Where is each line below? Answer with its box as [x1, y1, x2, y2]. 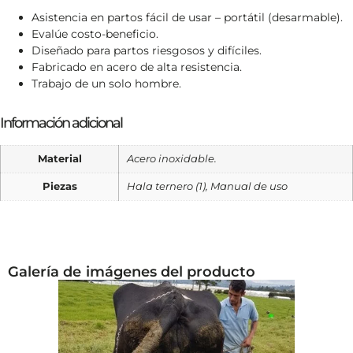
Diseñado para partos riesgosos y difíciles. [32, 43, 262, 58]
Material [37, 152, 82, 165]
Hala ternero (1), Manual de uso [127, 180, 288, 192]
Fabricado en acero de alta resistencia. [32, 59, 242, 74]
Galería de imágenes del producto [8, 263, 255, 281]
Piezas [42, 180, 77, 192]
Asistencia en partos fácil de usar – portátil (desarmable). [32, 9, 343, 24]
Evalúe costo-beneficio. [32, 26, 158, 41]
